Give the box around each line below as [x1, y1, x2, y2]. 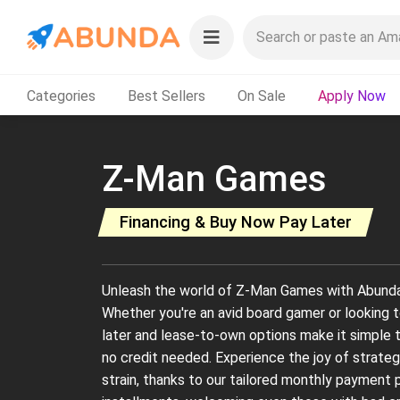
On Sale [237, 87, 286, 104]
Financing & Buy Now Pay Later [120, 212, 352, 232]
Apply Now [318, 87, 386, 104]
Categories [27, 87, 96, 104]
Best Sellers [128, 87, 205, 104]
